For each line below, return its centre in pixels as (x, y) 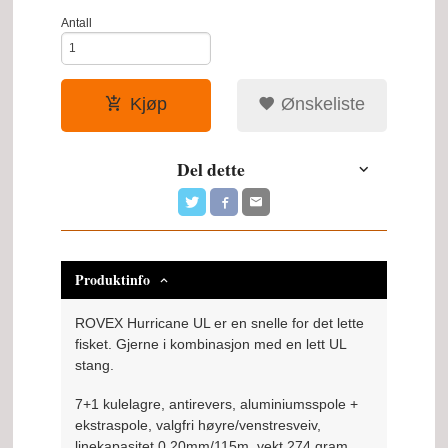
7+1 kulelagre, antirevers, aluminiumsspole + (217, 403)
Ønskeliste (321, 104)
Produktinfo (113, 280)
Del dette (211, 168)
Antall (77, 23)
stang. (95, 365)
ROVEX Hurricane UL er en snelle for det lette (220, 323)
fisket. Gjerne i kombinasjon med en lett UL (211, 344)
